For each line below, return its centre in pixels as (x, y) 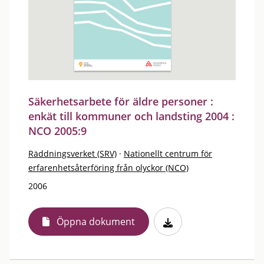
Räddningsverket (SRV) (72, 154)
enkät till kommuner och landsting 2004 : (131, 116)
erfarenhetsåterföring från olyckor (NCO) (108, 168)
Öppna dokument (96, 222)
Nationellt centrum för (168, 154)
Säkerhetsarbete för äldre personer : (121, 101)
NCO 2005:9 (57, 131)
